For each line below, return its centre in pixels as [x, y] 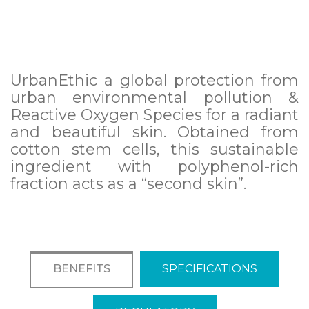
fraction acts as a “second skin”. [128, 184]
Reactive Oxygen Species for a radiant [154, 115]
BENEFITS [81, 269]
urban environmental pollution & [154, 98]
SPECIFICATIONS [209, 269]
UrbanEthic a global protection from [154, 80]
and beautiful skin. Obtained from [154, 132]
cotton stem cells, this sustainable [154, 149]
